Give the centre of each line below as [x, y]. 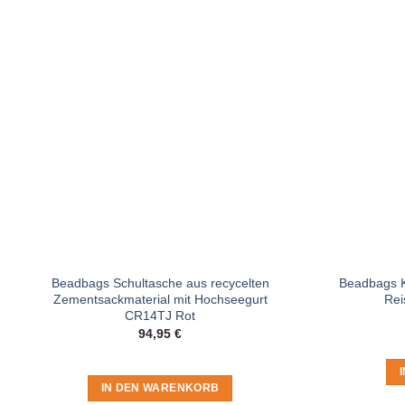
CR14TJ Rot [160, 315]
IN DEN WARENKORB [160, 388]
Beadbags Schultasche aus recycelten [160, 283]
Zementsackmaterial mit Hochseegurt [160, 299]
